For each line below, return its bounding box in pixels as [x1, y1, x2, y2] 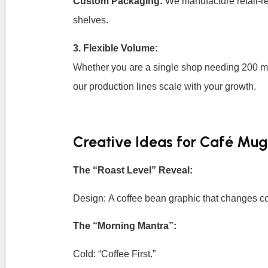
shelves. [73, 15, 108, 26]
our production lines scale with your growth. [73, 81, 256, 92]
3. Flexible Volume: [73, 42, 158, 53]
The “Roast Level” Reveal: [73, 165, 193, 176]
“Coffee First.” [96, 248, 156, 259]
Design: [73, 193, 106, 203]
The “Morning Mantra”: [73, 221, 176, 232]
